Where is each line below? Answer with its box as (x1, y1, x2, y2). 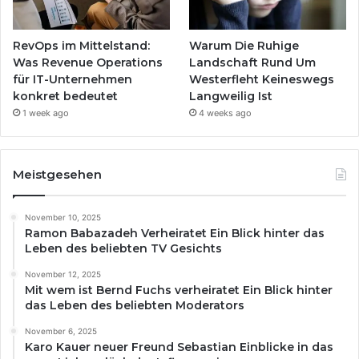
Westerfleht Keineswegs (189, 72, 335, 87)
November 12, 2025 (25, 269, 101, 280)
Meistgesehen (13, 167, 102, 183)
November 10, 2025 (25, 212, 101, 223)
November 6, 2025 (25, 326, 97, 337)
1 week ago (22, 107, 69, 119)
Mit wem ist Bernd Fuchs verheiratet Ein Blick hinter (25, 283, 333, 298)
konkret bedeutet (13, 89, 118, 104)
